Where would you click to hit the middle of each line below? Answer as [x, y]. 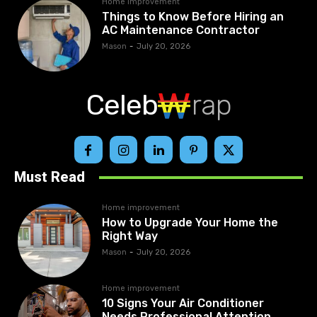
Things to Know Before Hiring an [193, 17]
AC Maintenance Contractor [181, 30]
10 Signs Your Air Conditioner [183, 303]
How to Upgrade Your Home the [190, 223]
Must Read [50, 177]
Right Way [130, 236]
